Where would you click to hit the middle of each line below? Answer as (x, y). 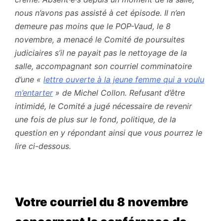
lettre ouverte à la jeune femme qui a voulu (124, 79)
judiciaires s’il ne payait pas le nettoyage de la (101, 53)
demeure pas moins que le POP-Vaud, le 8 (93, 26)
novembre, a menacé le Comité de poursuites (100, 39)
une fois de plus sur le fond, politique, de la (95, 119)
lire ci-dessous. (43, 146)
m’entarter (34, 92)
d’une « (29, 79)
